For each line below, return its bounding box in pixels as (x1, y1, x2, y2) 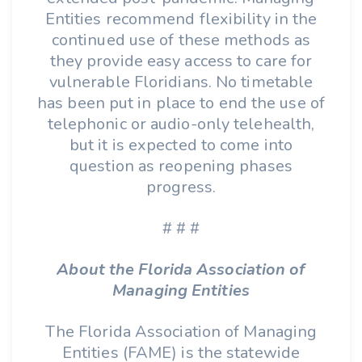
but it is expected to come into (69, 134, 293, 156)
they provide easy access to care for (49, 50, 313, 72)
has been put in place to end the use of (37, 92, 325, 114)
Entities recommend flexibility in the (44, 8, 318, 30)
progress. (145, 176, 217, 198)
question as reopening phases (69, 155, 293, 177)
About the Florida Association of (57, 259, 305, 280)
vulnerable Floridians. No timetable (48, 71, 314, 93)
